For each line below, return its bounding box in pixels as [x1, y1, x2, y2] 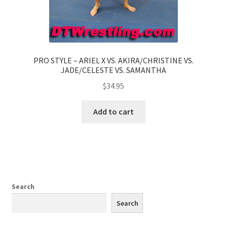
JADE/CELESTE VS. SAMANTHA [61, 65, 166, 75]
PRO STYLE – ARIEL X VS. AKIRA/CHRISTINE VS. [33, 55, 194, 66]
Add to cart [93, 106, 134, 117]
